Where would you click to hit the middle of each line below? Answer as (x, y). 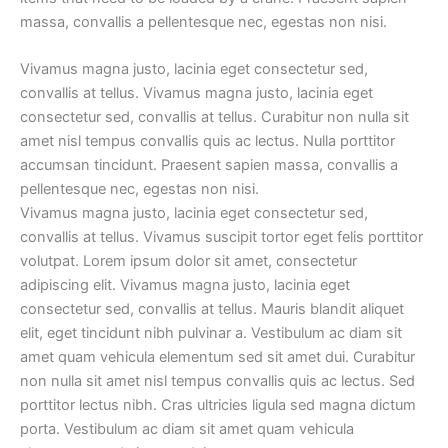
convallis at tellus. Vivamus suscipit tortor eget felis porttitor (221, 237)
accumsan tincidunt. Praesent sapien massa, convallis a (209, 165)
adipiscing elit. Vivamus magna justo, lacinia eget (185, 285)
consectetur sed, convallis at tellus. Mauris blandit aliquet (212, 309)
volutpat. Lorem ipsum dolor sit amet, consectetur (188, 261)
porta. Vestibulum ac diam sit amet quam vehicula (187, 429)
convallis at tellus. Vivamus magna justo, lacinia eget (196, 93)
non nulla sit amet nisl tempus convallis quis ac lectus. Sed (217, 381)
